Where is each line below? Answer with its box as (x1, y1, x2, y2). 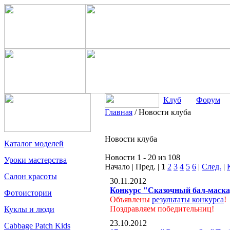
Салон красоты (4, 172, 57, 181)
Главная (105, 108, 132, 117)
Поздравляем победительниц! (110, 204, 214, 213)
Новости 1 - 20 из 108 (105, 153, 180, 162)
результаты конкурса (152, 195, 224, 204)
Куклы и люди (4, 205, 54, 214)
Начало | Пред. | (105, 162, 161, 171)
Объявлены (110, 195, 152, 204)
